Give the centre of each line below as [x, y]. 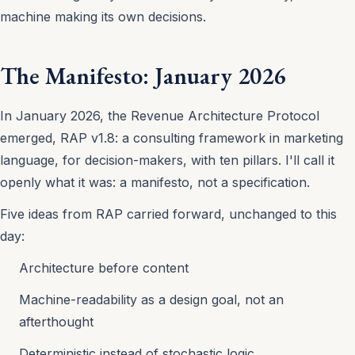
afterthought [56, 322]
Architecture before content [104, 268]
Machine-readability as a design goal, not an [151, 300]
